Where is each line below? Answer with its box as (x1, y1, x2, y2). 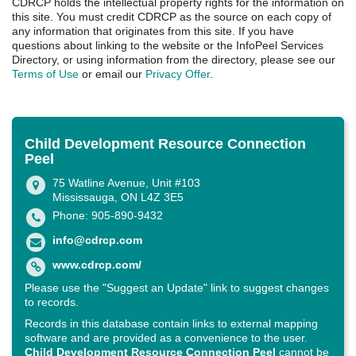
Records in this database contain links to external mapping (25, 317, 318, 331)
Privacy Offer (145, 68, 210, 81)
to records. (25, 296, 79, 309)
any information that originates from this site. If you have (12, 25, 294, 38)
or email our (79, 68, 145, 81)
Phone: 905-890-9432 (52, 209, 163, 222)
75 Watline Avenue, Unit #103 (52, 176, 200, 190)
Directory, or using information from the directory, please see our (12, 53, 335, 67)
